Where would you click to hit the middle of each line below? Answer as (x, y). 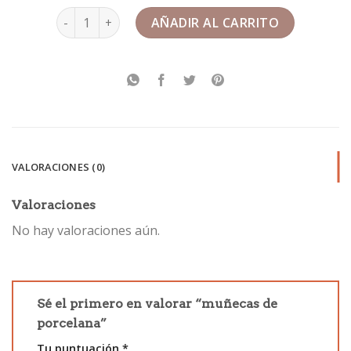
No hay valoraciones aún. (86, 231)
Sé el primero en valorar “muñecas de (157, 304)
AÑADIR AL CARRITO (215, 23)
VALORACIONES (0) (59, 167)
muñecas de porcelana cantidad (146, 16)
